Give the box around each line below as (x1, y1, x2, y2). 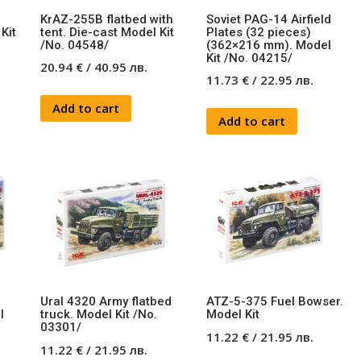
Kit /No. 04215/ (205, 50, 293, 65)
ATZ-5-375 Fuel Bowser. (205, 294, 343, 309)
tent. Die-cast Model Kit (40, 24, 175, 39)
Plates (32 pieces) (205, 24, 311, 39)
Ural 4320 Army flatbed (40, 294, 172, 309)
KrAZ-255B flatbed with (40, 11, 174, 27)
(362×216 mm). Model (205, 37, 331, 52)
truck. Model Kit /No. (40, 307, 158, 322)
